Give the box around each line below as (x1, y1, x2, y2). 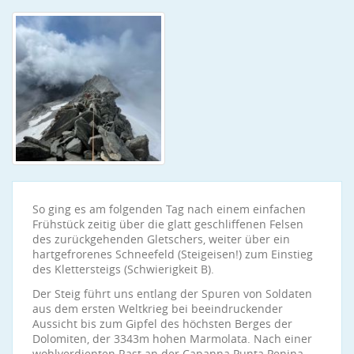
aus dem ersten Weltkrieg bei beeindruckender (32, 301, 283, 316)
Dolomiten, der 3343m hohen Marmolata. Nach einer (32, 331, 312, 346)
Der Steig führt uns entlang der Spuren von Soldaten (32, 286, 312, 301)
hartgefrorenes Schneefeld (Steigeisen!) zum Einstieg (32, 247, 313, 262)
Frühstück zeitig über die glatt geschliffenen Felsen (32, 217, 303, 232)
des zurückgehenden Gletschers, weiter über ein (32, 232, 290, 247)
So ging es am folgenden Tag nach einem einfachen (32, 201, 306, 217)
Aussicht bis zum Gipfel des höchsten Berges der (32, 316, 292, 331)
